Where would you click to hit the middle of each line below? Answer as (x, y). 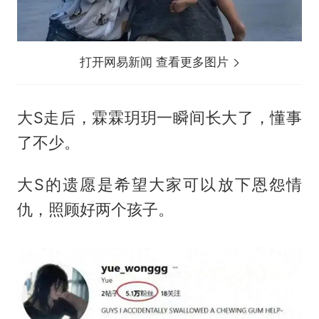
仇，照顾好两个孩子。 (95, 209)
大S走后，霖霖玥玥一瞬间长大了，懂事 (159, 118)
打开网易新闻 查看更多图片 (156, 62)
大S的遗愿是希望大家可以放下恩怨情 (159, 184)
